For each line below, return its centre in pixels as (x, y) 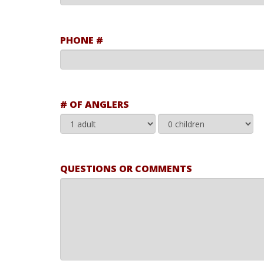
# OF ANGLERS (95, 104)
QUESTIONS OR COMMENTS (126, 169)
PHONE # (82, 40)
